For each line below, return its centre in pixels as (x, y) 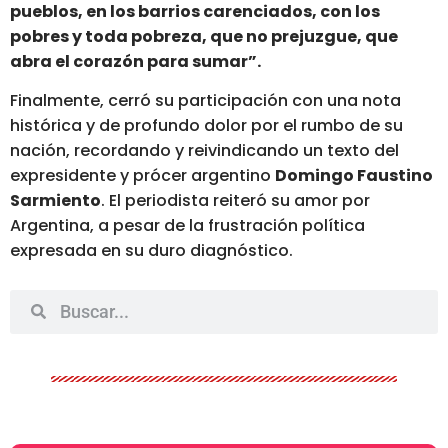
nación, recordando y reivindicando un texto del (204, 151)
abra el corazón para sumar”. (135, 61)
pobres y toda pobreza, (110, 36)
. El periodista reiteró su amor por (235, 201)
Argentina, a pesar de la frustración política (187, 226)
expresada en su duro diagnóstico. (151, 251)
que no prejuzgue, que (304, 36)
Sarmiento (55, 201)
